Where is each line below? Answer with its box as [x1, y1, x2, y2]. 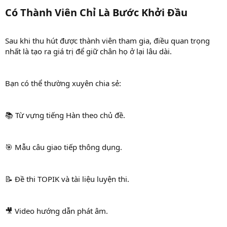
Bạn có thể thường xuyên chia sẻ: [5, 78, 121, 88]
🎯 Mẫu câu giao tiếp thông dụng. [5, 141, 122, 152]
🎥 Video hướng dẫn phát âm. [5, 205, 108, 216]
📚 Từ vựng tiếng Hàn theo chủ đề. [5, 109, 125, 120]
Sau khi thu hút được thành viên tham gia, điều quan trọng [5, 35, 210, 46]
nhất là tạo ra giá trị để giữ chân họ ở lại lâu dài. [5, 46, 172, 56]
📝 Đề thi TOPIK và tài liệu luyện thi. [5, 173, 129, 184]
